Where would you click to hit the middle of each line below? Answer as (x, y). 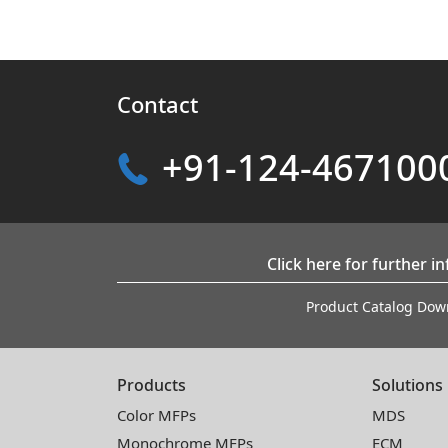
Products (151, 384)
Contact (157, 103)
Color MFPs (156, 414)
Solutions (408, 384)
